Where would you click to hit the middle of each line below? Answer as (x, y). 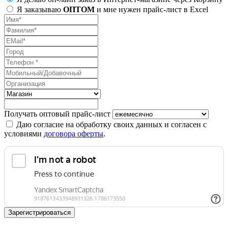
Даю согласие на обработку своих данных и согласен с (111, 125)
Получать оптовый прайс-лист (58, 114)
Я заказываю (40, 10)
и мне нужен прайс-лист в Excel (151, 10)
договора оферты (74, 134)
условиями (24, 134)
